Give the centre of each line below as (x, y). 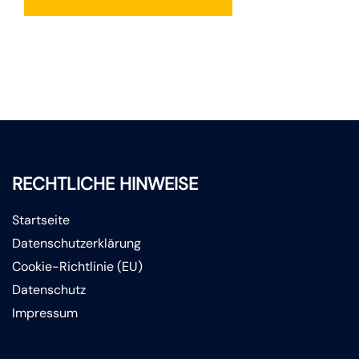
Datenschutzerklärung (77, 243)
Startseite (41, 220)
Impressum (45, 313)
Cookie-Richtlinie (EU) (77, 266)
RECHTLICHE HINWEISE (105, 184)
